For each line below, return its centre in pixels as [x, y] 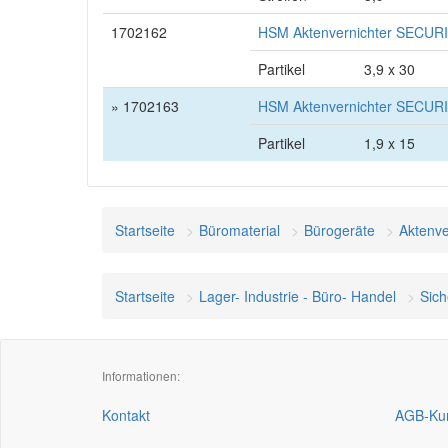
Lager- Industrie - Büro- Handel [297, 296]
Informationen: [141, 375]
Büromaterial [239, 230]
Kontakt [126, 415]
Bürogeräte [339, 230]
